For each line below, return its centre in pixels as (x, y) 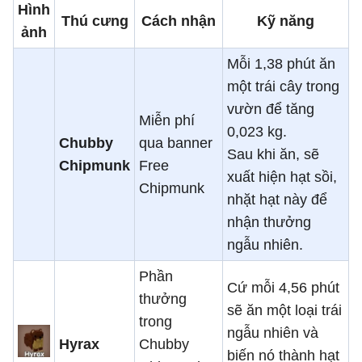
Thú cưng (95, 21)
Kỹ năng (286, 21)
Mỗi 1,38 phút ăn (281, 63)
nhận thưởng (269, 222)
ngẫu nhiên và (273, 333)
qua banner (176, 143)
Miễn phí (167, 120)
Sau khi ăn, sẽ (273, 154)
